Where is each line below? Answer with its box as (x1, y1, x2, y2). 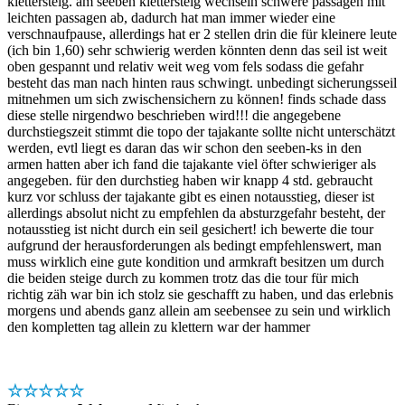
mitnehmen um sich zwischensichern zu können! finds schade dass (7, 90, 386, 107)
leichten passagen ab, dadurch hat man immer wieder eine (7, 9, 335, 25)
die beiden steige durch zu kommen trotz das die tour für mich (7, 269, 359, 286)
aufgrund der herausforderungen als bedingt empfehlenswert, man (7, 237, 381, 253)
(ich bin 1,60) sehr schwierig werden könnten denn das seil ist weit (7, 42, 387, 58)
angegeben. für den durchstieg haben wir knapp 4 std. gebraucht (7, 172, 372, 188)
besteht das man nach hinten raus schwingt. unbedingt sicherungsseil (7, 74, 397, 90)
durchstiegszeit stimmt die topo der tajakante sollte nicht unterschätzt (7, 123, 395, 139)
